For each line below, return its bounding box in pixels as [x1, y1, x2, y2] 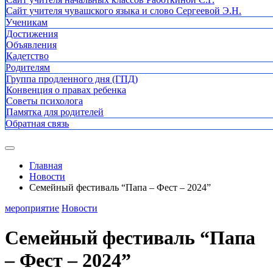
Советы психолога [6, 96, 83, 106]
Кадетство [6, 51, 49, 61]
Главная [29, 160, 62, 171]
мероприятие [5, 203, 59, 213]
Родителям [5, 62, 50, 73]
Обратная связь [5, 118, 69, 129]
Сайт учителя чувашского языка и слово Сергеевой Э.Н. [6, 5, 241, 16]
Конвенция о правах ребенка [6, 85, 126, 95]
